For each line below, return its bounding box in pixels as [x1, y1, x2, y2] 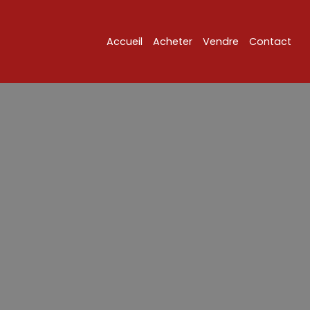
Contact [248, 34, 291, 48]
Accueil [106, 34, 143, 48]
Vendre [202, 34, 239, 48]
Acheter [152, 34, 192, 48]
